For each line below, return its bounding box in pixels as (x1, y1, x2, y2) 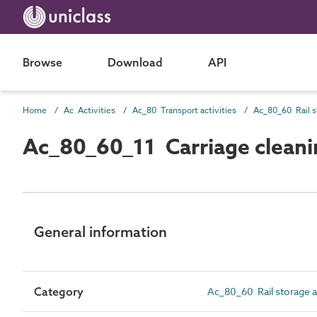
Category (34, 284, 83, 299)
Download (108, 55, 163, 69)
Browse (23, 55, 62, 69)
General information (34, 223, 167, 241)
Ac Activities (64, 104, 115, 116)
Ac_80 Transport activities (132, 104, 236, 116)
